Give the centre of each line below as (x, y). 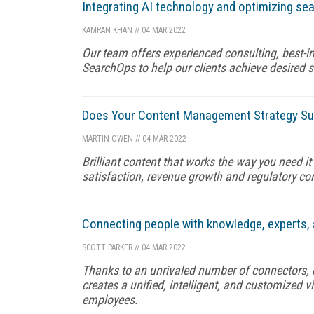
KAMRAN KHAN (107, 30)
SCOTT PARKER (107, 247)
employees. (110, 299)
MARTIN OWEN (108, 138)
